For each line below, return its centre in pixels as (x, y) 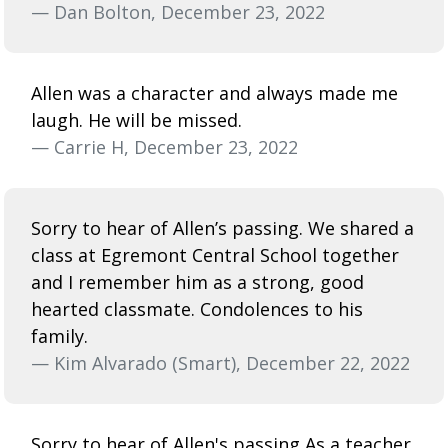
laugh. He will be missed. (136, 119)
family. (59, 335)
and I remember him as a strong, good (197, 281)
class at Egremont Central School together (215, 254)
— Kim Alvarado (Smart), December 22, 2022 (220, 362)
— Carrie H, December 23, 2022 (164, 146)
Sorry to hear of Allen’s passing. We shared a (222, 227)
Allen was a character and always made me (214, 92)
